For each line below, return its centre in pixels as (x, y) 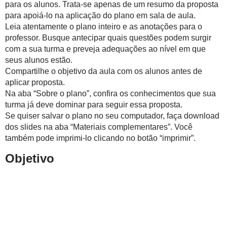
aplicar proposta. (35, 82)
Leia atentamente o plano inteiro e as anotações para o (104, 27)
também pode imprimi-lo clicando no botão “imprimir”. (100, 138)
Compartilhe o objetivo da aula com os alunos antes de (104, 71)
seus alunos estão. (39, 60)
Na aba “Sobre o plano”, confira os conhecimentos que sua (110, 93)
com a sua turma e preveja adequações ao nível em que (105, 49)
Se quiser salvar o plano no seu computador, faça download (112, 116)
